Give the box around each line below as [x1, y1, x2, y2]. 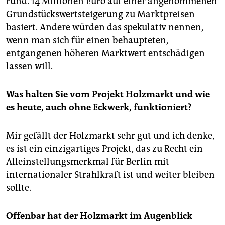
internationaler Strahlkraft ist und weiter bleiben [6, 169, 215, 181]
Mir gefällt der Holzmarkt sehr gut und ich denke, [6, 130, 214, 142]
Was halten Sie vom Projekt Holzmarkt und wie [6, 89, 210, 100]
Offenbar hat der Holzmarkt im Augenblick [6, 210, 192, 222]
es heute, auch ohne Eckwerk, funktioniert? [6, 102, 192, 114]
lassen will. [6, 61, 53, 72]
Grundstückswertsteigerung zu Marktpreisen [6, 9, 195, 20]
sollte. [6, 182, 31, 194]
